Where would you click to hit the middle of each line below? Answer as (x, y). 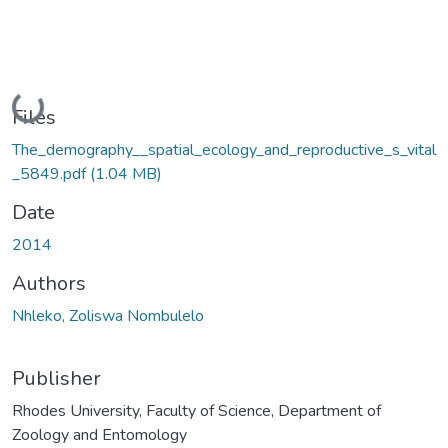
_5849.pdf (51, 173)
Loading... (48, 104)
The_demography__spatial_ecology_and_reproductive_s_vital (224, 149)
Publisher (56, 378)
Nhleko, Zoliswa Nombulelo (108, 315)
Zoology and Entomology (99, 434)
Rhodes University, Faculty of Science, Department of (196, 410)
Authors (49, 283)
